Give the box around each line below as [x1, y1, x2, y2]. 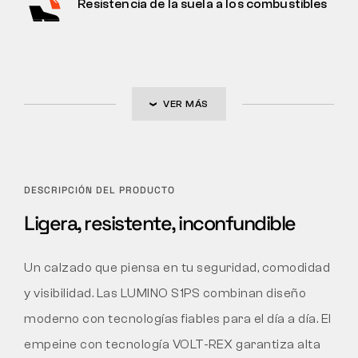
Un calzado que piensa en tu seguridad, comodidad [24, 260, 330, 275]
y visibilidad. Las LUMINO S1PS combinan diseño [24, 285, 306, 300]
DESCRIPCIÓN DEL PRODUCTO [24, 183, 175, 197]
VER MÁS [163, 97, 209, 109]
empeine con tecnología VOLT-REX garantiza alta [24, 336, 320, 352]
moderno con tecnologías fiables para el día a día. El [24, 311, 332, 326]
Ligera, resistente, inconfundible [24, 209, 296, 236]
